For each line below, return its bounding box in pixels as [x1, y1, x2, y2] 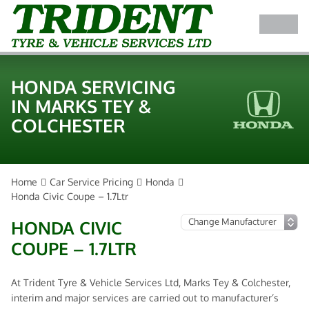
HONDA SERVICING [11, 75, 176, 98]
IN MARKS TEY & [11, 94, 151, 117]
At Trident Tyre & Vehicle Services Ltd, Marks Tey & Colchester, [11, 277, 290, 288]
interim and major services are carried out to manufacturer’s [11, 292, 279, 303]
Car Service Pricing [50, 176, 133, 188]
